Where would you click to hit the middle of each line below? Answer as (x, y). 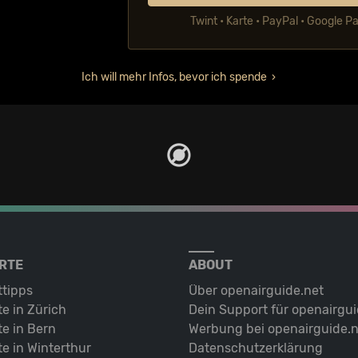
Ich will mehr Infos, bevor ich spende (175, 77)
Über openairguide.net (256, 290)
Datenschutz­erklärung (256, 348)
